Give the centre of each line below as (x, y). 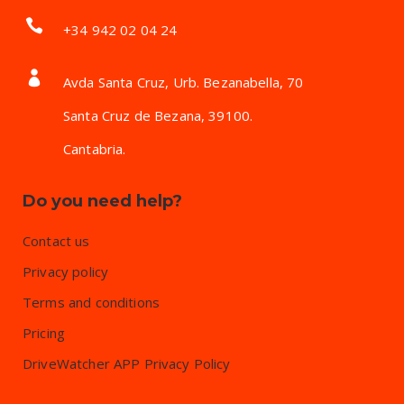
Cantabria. (95, 149)
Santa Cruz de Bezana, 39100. (158, 115)
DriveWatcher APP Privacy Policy (127, 363)
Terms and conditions (91, 302)
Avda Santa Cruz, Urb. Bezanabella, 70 (184, 82)
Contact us (56, 241)
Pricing (44, 333)
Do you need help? (102, 201)
